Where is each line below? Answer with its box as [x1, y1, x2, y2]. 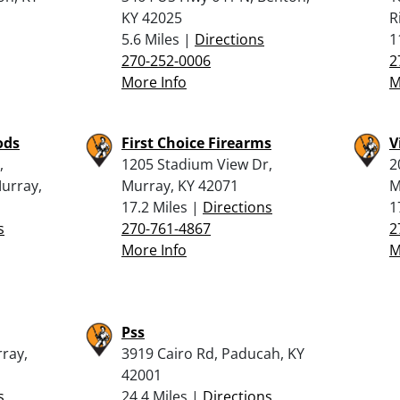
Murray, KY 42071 [121, 175, 238, 196]
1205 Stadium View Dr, [121, 154, 272, 174]
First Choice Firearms [121, 132, 271, 153]
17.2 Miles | [121, 196, 203, 217]
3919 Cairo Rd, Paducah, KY [121, 343, 304, 363]
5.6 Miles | [121, 29, 195, 49]
